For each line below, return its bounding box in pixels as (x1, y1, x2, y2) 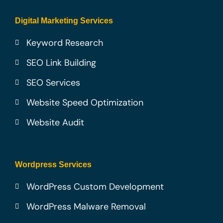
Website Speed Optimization (26, 97, 143, 109)
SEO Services (26, 77, 80, 89)
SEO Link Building (26, 57, 96, 69)
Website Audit (26, 116, 84, 129)
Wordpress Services (15, 160, 92, 169)
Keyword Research (26, 37, 103, 49)
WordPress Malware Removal (26, 201, 146, 213)
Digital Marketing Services (15, 16, 113, 25)
